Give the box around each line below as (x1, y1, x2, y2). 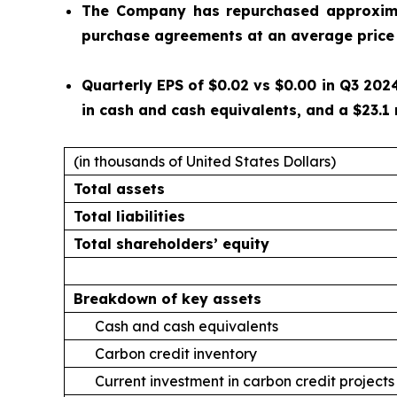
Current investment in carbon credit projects (91, 372, 394, 390)
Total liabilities (74, 207, 185, 225)
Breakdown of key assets (74, 290, 261, 307)
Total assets (74, 180, 165, 198)
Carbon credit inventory (91, 345, 257, 362)
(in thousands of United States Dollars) (74, 152, 336, 170)
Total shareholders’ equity (74, 235, 269, 253)
